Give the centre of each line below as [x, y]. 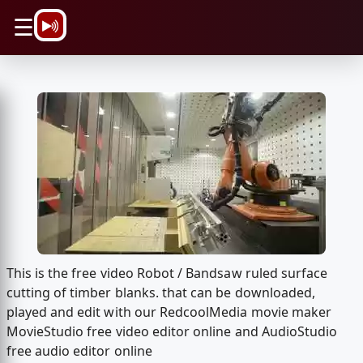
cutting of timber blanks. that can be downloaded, [161, 293]
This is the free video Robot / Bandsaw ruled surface [167, 273]
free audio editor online [79, 351]
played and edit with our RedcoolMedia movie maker [169, 312]
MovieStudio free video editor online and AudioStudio [172, 332]
